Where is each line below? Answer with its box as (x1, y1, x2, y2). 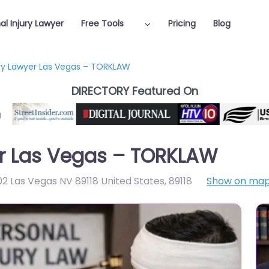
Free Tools (81, 17, 124, 29)
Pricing (168, 17, 196, 29)
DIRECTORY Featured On (71, 83, 198, 98)
